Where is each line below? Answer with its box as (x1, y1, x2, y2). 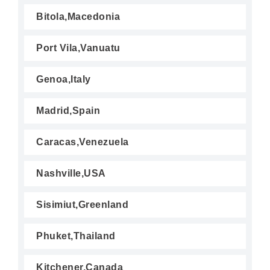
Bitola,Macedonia (36, 11, 120, 22)
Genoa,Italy (36, 74, 91, 84)
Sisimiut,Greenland (36, 199, 128, 210)
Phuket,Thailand (36, 231, 116, 241)
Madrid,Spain (36, 105, 100, 116)
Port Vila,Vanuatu (36, 43, 121, 53)
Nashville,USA (36, 168, 106, 178)
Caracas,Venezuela (36, 137, 129, 147)
